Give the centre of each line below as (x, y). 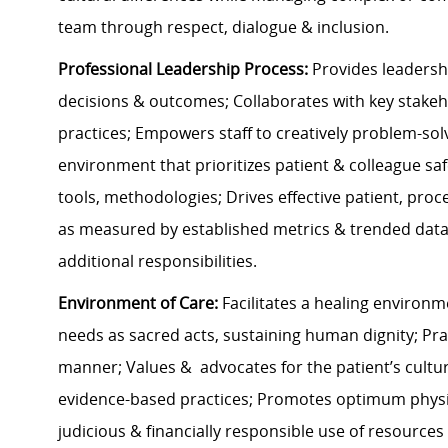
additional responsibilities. (161, 261)
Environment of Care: (138, 303)
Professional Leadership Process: (183, 69)
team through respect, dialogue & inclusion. (225, 27)
